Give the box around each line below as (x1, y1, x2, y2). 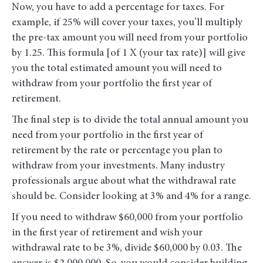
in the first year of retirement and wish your (12, 228, 203, 239)
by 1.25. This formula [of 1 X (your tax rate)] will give (12, 48, 245, 59)
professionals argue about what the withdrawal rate (12, 176, 236, 187)
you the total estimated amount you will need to (12, 63, 222, 75)
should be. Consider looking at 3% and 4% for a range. (12, 191, 251, 203)
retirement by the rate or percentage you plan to (12, 146, 222, 157)
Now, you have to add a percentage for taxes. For (12, 2, 224, 14)
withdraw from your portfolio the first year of (12, 79, 212, 90)
